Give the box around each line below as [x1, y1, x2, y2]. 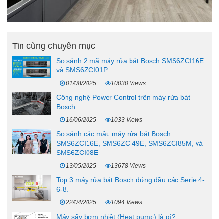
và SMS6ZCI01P [56, 66, 108, 74]
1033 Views [111, 116, 142, 124]
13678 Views [111, 162, 146, 170]
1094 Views [111, 199, 142, 206]
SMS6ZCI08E [56, 149, 98, 157]
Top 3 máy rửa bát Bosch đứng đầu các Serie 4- [56, 176, 205, 184]
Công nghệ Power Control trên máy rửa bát [56, 93, 190, 102]
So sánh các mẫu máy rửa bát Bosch [56, 130, 171, 138]
